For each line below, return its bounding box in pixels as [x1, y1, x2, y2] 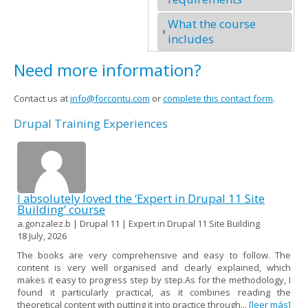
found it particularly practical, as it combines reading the [17, 285, 291, 298]
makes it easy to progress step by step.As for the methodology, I [17, 273, 291, 286]
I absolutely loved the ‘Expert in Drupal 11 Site [17, 190, 265, 206]
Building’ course [17, 201, 105, 217]
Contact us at [14, 91, 70, 104]
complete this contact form [163, 91, 273, 104]
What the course [167, 15, 256, 32]
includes [167, 30, 214, 47]
